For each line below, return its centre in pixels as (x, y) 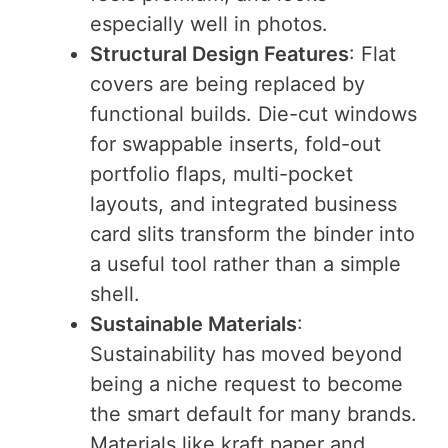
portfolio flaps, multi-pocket (221, 173)
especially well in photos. (209, 23)
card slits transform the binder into (252, 233)
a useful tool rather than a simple (245, 263)
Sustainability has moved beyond (246, 353)
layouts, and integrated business (243, 203)
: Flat (372, 53)
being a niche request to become (246, 383)
